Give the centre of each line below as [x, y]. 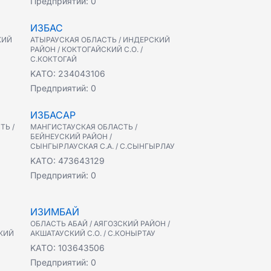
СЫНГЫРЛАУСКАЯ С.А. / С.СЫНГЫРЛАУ [103, 146]
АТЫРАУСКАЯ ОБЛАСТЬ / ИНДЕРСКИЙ [100, 40]
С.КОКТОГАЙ [54, 59]
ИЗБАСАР [53, 115]
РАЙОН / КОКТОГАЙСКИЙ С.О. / [87, 49]
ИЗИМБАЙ [55, 212]
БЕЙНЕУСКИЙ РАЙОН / [71, 136]
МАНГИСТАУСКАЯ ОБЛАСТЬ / [84, 127]
